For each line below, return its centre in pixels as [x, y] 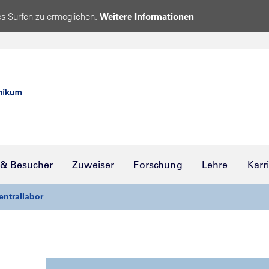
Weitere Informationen [147, 17]
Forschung [158, 165]
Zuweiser [93, 165]
